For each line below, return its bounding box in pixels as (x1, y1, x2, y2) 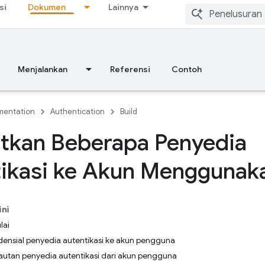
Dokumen (28, 2, 66, 12)
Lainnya (108, 2, 138, 12)
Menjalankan (18, 64, 67, 75)
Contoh (172, 64, 202, 75)
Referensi (110, 64, 150, 75)
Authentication (50, 106, 105, 117)
